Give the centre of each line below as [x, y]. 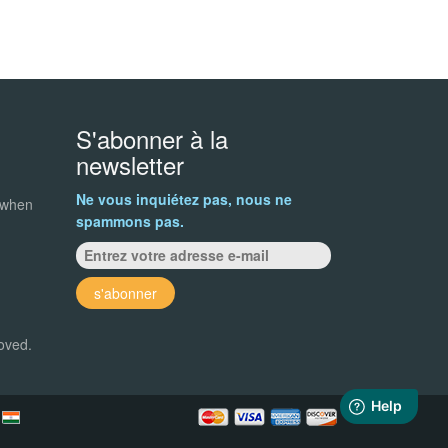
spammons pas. [130, 220]
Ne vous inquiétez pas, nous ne [184, 198]
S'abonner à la [152, 138]
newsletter [130, 164]
